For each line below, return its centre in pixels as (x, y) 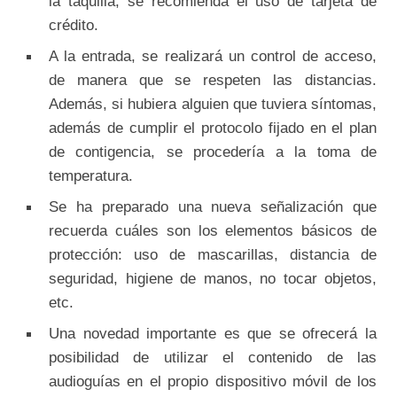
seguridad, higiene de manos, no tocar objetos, (213, 278)
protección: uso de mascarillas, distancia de (213, 254)
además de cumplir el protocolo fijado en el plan (213, 127)
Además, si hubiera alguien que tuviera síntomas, (213, 103)
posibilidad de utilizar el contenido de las (213, 357)
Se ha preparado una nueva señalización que (213, 206)
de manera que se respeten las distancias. (213, 79)
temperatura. (91, 175)
